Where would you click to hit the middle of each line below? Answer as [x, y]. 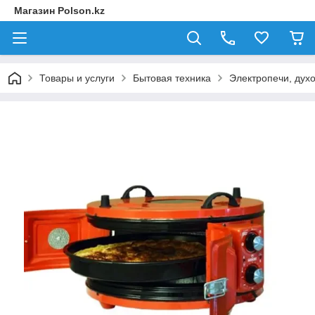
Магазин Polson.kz [59, 11]
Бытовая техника [172, 78]
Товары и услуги [77, 78]
